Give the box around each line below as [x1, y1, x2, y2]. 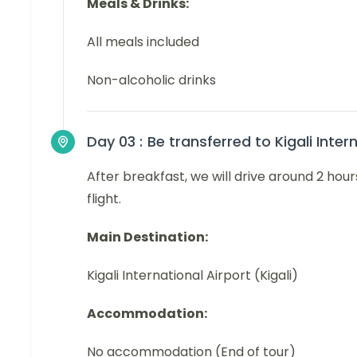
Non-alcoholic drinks [87, 70, 216, 89]
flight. [87, 189, 121, 208]
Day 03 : [87, 131, 143, 151]
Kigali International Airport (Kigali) [87, 265, 298, 284]
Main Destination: [87, 227, 208, 246]
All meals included [87, 32, 199, 51]
